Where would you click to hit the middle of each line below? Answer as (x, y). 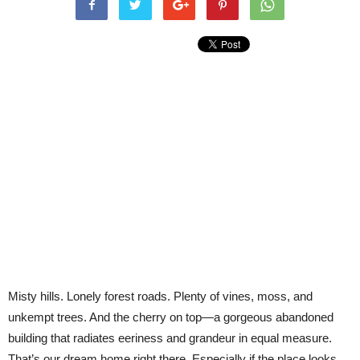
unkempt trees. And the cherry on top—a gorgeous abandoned (171, 317)
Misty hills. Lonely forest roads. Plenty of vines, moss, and (160, 296)
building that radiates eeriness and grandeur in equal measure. (170, 338)
